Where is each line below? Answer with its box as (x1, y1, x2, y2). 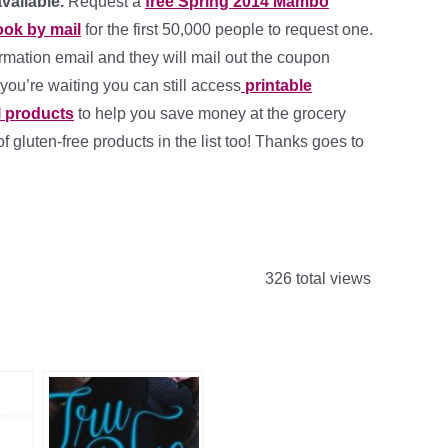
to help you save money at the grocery (74, 105, 346, 122)
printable (241, 77, 312, 94)
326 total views (261, 270, 371, 287)
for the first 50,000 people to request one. (81, 21, 373, 38)
